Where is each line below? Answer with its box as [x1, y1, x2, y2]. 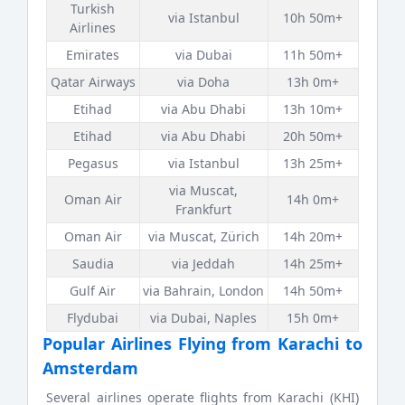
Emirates [66, 45, 120, 63]
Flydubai [67, 308, 119, 326]
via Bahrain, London [143, 281, 265, 299]
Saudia [71, 254, 114, 272]
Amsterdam [42, 356, 139, 379]
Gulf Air [70, 281, 117, 299]
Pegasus [67, 154, 118, 172]
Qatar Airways [50, 72, 136, 90]
